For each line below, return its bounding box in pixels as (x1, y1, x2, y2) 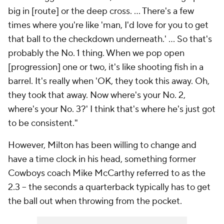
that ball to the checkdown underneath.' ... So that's (8, 33, 212, 45)
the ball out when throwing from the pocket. (8, 195, 184, 207)
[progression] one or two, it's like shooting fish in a (8, 61, 203, 73)
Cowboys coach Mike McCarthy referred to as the (8, 167, 205, 179)
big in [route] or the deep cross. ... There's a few (8, 5, 194, 17)
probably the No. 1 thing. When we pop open (8, 47, 184, 59)
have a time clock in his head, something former (8, 153, 196, 165)
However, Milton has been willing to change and (8, 139, 196, 151)
